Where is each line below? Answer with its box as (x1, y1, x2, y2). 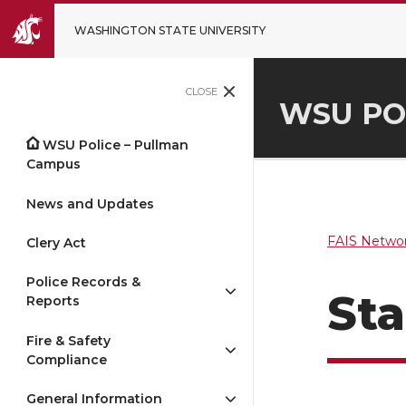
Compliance (26, 351, 107, 368)
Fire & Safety (26, 332, 111, 349)
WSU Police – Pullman (43, 137, 189, 154)
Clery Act (26, 234, 86, 251)
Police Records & (26, 274, 140, 291)
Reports (26, 293, 80, 310)
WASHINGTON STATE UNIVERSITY (74, 24, 266, 37)
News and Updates (26, 195, 154, 212)
